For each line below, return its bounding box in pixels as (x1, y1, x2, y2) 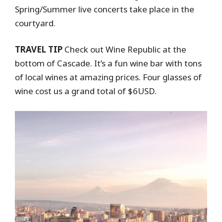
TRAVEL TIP (15, 44, 64, 55)
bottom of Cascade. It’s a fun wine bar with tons (15, 57, 202, 69)
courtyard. (15, 17, 55, 29)
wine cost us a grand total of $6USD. (15, 85, 157, 97)
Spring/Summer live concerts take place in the (15, 3, 194, 15)
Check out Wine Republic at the (64, 44, 186, 55)
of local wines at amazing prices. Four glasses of (15, 71, 202, 83)
